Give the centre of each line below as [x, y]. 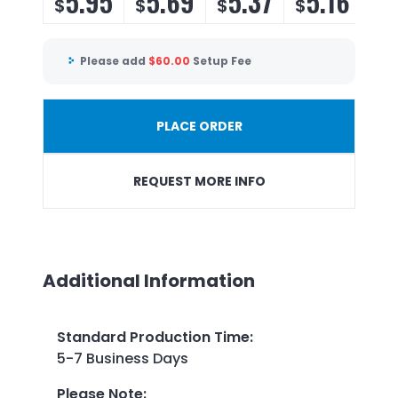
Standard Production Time [153, 337]
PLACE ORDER [199, 126]
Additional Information [149, 280]
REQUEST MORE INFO [199, 181]
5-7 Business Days [123, 358]
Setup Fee [222, 61]
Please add [114, 61]
